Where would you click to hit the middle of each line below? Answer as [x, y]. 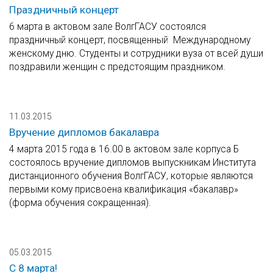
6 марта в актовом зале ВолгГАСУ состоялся [108, 27]
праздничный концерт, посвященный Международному [130, 40]
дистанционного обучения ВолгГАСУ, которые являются [131, 176]
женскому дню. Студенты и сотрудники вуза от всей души [136, 54]
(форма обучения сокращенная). [80, 203]
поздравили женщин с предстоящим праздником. [117, 67]
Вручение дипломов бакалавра [84, 133]
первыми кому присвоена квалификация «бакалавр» [124, 190]
